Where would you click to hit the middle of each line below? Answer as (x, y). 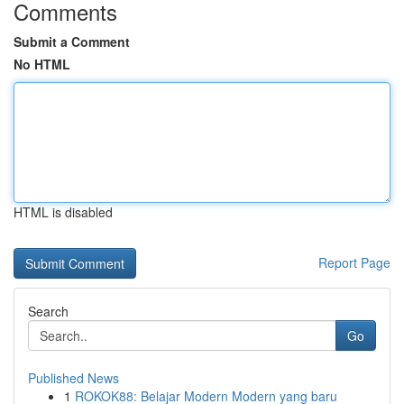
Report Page (354, 262)
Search (48, 311)
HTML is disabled (63, 212)
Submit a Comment (72, 41)
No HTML (42, 64)
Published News (73, 378)
